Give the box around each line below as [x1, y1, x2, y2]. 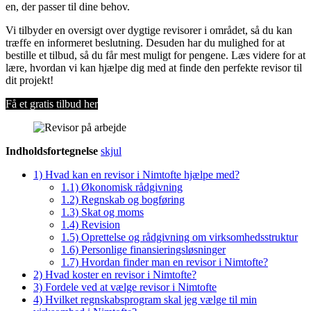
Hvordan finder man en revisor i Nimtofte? [81, 255, 268, 268]
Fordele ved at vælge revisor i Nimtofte [45, 280, 217, 293]
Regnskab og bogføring [81, 193, 185, 205]
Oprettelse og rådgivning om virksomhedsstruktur [81, 230, 298, 243]
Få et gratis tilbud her [6, 97, 98, 110]
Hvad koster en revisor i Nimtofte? [45, 268, 196, 280]
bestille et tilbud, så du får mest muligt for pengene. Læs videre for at [6, 49, 305, 61]
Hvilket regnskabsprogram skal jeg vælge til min [45, 293, 257, 305]
